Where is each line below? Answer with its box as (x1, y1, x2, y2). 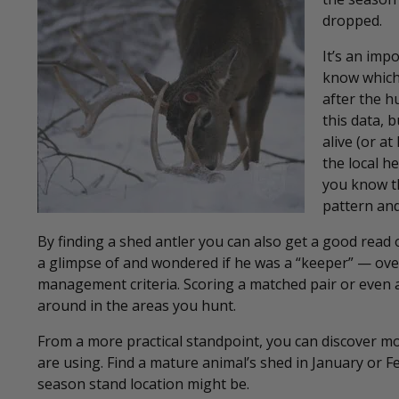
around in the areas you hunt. (37, 295, 236, 315)
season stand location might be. (37, 373, 249, 394)
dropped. (322, 10, 382, 30)
